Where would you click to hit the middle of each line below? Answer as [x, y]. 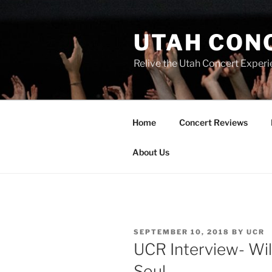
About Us [151, 152]
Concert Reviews [213, 122]
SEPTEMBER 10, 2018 [182, 232]
